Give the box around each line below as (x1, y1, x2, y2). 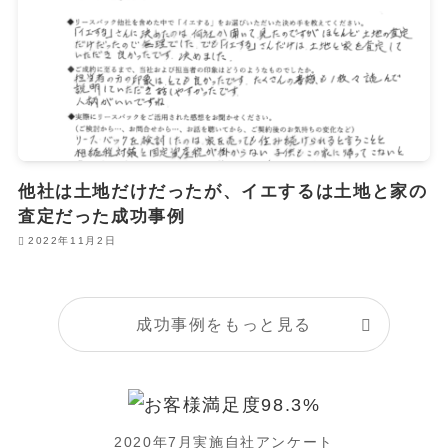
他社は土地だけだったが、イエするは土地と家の (17, 181, 428, 201)
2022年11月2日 (28, 235, 117, 247)
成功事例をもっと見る (135, 315, 313, 334)
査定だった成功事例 (17, 206, 186, 226)
